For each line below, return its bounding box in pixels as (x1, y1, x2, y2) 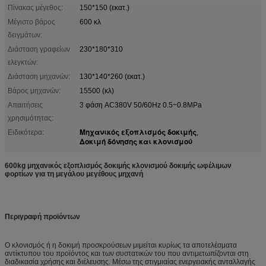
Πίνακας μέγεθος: (8, 3, 63, 12)
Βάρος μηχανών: (8, 86, 61, 95)
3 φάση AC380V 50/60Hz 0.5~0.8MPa (80, 100, 202, 109)
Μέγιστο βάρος (8, 17, 55, 26)
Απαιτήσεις (8, 100, 43, 109)
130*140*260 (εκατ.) (80, 72, 145, 81)
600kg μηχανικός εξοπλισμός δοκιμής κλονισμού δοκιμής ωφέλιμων (5, 161, 232, 170)
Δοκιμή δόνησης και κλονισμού (80, 135, 192, 147)
